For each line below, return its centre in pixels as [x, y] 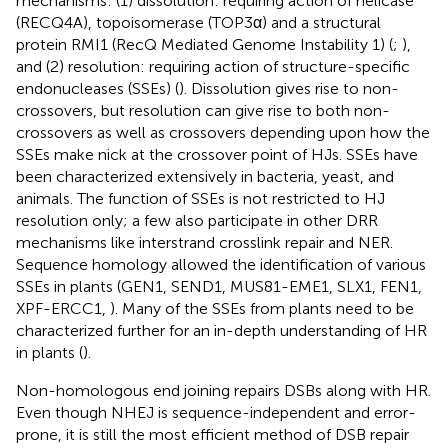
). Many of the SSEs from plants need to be [262, 308]
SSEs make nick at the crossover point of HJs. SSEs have [217, 154]
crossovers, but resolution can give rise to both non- [203, 110]
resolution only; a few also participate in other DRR [197, 220]
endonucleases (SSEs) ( [97, 88]
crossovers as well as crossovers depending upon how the [223, 132]
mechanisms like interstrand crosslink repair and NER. [204, 242]
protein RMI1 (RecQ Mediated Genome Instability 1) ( [204, 44]
